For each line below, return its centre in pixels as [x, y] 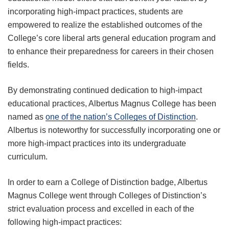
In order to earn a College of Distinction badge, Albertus [108, 182]
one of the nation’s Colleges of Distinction [121, 117]
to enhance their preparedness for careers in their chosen [111, 52]
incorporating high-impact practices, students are [95, 12]
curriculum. [28, 157]
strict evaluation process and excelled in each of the [101, 209]
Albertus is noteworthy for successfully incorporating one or [114, 130]
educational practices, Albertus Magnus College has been [112, 104]
